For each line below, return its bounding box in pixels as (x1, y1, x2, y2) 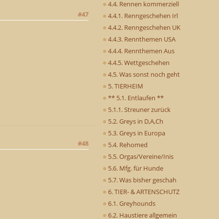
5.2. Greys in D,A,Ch (107, 116, 163, 126)
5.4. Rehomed (107, 140, 148, 149)
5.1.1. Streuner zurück (107, 105, 171, 114)
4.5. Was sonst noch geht (107, 69, 180, 79)
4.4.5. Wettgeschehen (107, 58, 170, 67)
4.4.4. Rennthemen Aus (107, 46, 175, 55)
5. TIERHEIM (107, 81, 143, 90)
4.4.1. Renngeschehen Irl (107, 11, 178, 20)
